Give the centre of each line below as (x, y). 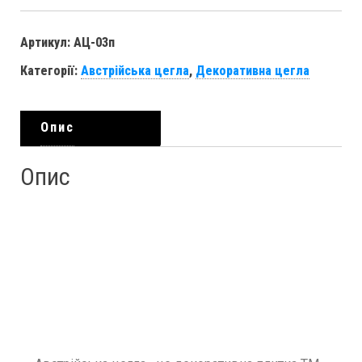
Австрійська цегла (135, 70)
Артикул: (47, 42)
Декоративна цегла (253, 70)
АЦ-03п (94, 42)
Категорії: (51, 70)
